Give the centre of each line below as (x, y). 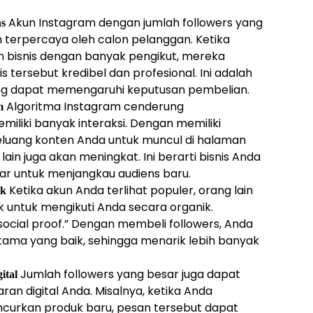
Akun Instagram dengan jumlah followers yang (134, 23)
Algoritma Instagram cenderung (94, 107)
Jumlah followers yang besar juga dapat (129, 275)
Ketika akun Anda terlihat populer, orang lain (130, 191)
